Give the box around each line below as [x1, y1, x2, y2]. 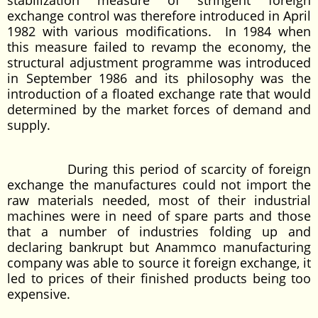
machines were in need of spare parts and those [7, 207, 311, 224]
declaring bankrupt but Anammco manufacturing [7, 238, 311, 256]
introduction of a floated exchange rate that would [7, 85, 311, 102]
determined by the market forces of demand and [7, 101, 311, 118]
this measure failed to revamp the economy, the [7, 38, 311, 55]
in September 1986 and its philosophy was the [7, 70, 311, 87]
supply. [7, 116, 50, 133]
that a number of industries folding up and [7, 223, 311, 240]
